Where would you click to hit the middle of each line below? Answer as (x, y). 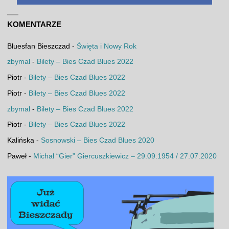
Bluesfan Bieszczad (38, 46)
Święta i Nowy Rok (106, 46)
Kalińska (20, 141)
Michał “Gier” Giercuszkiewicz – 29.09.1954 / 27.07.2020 (125, 156)
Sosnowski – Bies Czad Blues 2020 (97, 141)
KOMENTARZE (34, 24)
